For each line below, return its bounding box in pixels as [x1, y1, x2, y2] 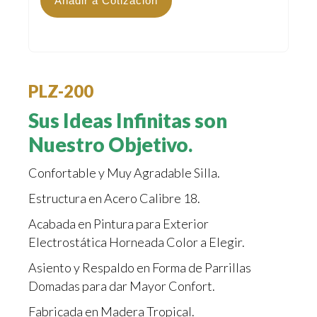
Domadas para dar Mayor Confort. [28, 278, 215, 294]
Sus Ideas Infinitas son [28, 108, 227, 133]
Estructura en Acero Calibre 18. [28, 190, 200, 207]
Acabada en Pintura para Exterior [28, 216, 209, 232]
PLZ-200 [28, 81, 93, 102]
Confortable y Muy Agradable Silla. [28, 165, 220, 181]
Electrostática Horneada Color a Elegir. [28, 234, 245, 250]
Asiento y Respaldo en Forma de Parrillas [28, 260, 251, 276]
